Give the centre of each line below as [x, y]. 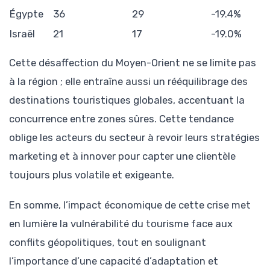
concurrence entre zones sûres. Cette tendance [121, 118]
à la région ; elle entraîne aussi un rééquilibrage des [128, 81]
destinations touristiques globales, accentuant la [127, 100]
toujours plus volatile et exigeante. [92, 174]
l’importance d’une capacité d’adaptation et [114, 261]
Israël [22, 33]
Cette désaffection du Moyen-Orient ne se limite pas [133, 62]
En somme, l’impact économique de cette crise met [130, 205]
